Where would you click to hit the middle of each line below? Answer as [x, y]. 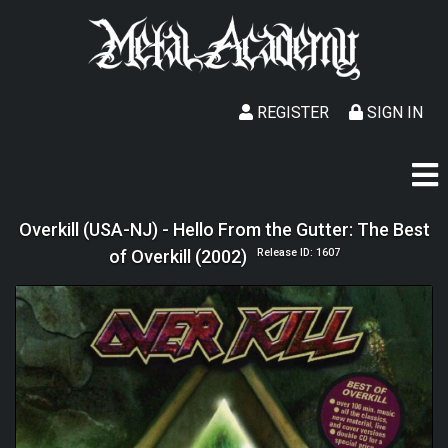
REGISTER [291, 112]
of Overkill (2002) [177, 256]
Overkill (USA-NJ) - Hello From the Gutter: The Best [224, 229]
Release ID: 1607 [298, 253]
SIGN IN [393, 112]
